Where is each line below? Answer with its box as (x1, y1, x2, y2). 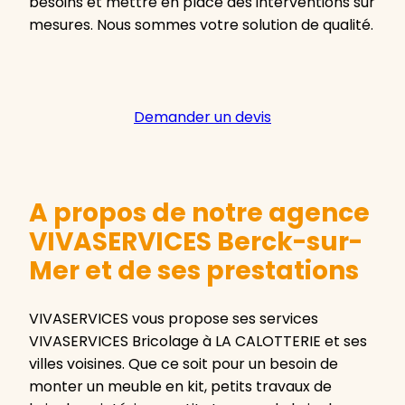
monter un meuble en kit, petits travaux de (29, 376, 332, 398)
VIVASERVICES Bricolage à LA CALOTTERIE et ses (29, 331, 367, 353)
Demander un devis (134, 107, 271, 128)
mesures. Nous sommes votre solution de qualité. (29, 14, 373, 36)
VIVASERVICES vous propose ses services (29, 308, 318, 330)
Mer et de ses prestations (29, 253, 359, 289)
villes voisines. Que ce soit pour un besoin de (29, 353, 338, 375)
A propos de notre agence (29, 195, 370, 231)
